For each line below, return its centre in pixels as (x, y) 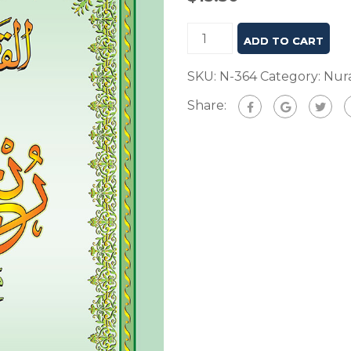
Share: (207, 106)
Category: (292, 76)
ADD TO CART (284, 41)
